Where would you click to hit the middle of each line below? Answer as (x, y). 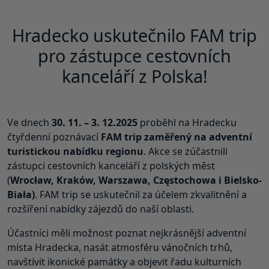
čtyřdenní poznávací (54, 137)
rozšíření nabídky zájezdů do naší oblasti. (101, 209)
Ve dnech (29, 122)
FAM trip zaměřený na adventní (177, 137)
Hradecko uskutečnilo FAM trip (134, 35)
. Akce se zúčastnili (186, 151)
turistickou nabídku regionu (75, 151)
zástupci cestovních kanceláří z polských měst (111, 165)
